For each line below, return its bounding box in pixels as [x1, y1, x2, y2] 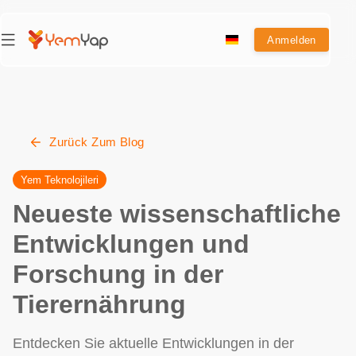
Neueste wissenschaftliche [13, 199, 341, 228]
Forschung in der [13, 260, 223, 288]
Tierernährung [13, 290, 186, 319]
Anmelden [267, 33, 317, 46]
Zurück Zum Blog [49, 135, 145, 149]
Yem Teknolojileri [21, 173, 99, 186]
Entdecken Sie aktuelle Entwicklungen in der [13, 335, 294, 351]
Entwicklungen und [13, 230, 250, 258]
